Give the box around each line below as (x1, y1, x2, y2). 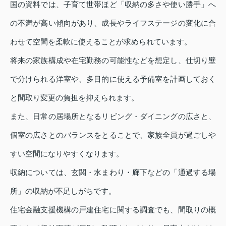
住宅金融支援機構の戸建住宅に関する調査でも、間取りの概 (10, 205, 216, 214)
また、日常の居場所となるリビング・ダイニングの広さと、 (10, 112, 216, 121)
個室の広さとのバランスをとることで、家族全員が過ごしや (10, 131, 216, 140)
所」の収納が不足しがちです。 (10, 187, 116, 196)
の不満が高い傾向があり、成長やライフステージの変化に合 (10, 19, 216, 28)
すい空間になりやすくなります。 (10, 149, 124, 158)
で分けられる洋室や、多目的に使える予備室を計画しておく (10, 75, 216, 84)
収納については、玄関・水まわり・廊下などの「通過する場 (10, 168, 216, 177)
